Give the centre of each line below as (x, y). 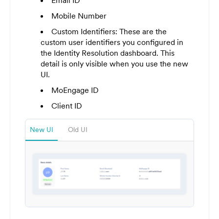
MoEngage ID (75, 90)
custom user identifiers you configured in (112, 42)
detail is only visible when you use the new (114, 64)
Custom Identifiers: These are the (109, 32)
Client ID (67, 106)
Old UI (78, 130)
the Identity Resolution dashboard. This (108, 53)
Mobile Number (79, 16)
